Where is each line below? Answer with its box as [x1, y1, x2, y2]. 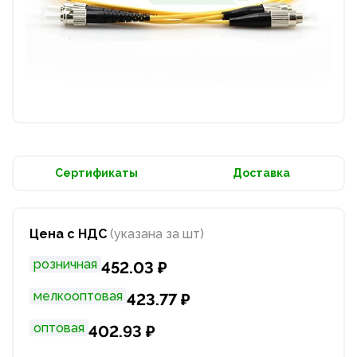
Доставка [232, 167, 290, 180]
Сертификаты [54, 167, 138, 180]
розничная [33, 257, 97, 273]
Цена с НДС [29, 226, 110, 242]
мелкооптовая [33, 288, 123, 304]
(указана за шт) [110, 226, 204, 242]
